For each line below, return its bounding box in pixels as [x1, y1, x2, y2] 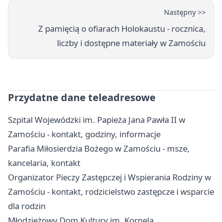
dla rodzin [8, 200, 46, 212]
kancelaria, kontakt [8, 157, 80, 168]
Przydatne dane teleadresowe [8, 90, 156, 104]
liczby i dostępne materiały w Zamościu [57, 37, 206, 49]
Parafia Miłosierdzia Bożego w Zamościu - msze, [8, 142, 190, 154]
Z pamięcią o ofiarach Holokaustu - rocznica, [38, 22, 206, 34]
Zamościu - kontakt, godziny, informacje [8, 128, 161, 140]
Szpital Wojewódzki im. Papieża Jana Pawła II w [8, 113, 185, 125]
